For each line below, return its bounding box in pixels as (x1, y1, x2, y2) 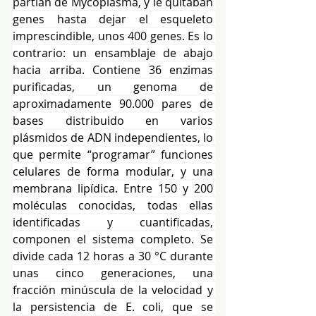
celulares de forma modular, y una (13, 163, 213, 179)
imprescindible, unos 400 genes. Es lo (13, 28, 213, 44)
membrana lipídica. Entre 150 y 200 (13, 180, 213, 196)
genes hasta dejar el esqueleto (13, 11, 213, 27)
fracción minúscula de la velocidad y (13, 281, 213, 298)
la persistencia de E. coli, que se (13, 298, 213, 315)
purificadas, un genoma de (13, 78, 213, 95)
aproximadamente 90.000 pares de (13, 95, 213, 111)
